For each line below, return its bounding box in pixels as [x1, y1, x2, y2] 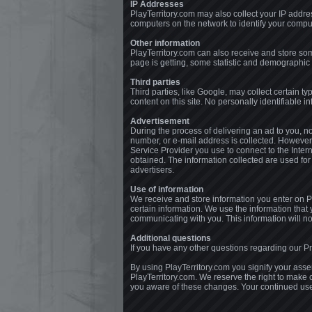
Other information [130, 38, 200, 48]
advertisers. [130, 165, 174, 175]
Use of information [130, 185, 203, 194]
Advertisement [130, 116, 189, 126]
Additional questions [130, 233, 211, 243]
